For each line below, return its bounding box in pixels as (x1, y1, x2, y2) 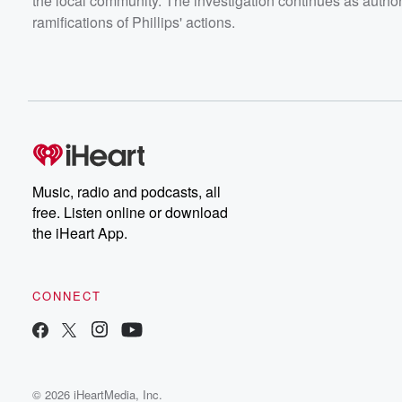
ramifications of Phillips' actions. (32, 11, 235, 32)
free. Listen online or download (32, 201, 228, 223)
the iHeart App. (32, 222, 127, 243)
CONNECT (32, 286, 101, 304)
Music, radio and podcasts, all (32, 180, 221, 202)
